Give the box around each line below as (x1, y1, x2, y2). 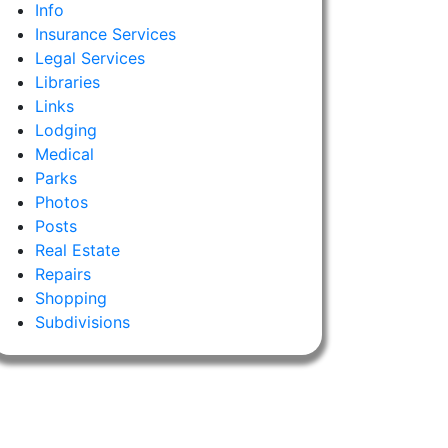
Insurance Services (34, 24, 176, 44)
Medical (34, 144, 94, 164)
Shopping (34, 288, 107, 308)
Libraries (34, 72, 100, 92)
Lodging (34, 120, 97, 140)
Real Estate (34, 240, 120, 260)
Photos (34, 192, 88, 212)
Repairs (34, 264, 91, 284)
